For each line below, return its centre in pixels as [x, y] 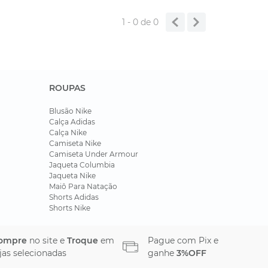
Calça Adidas [72, 122]
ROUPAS [67, 88]
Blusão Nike [70, 111]
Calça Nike [68, 133]
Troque [83, 240]
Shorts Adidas [74, 197]
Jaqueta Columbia [82, 165]
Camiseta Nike [75, 143]
